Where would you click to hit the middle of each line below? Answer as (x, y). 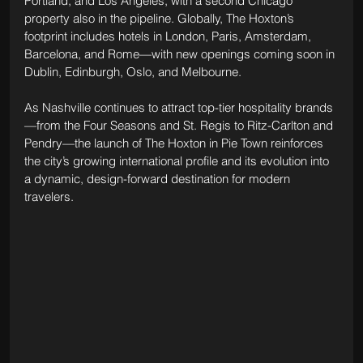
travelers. (49, 197)
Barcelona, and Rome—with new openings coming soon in (181, 54)
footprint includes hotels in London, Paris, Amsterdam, (169, 36)
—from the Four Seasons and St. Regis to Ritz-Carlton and (180, 126)
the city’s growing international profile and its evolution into (178, 161)
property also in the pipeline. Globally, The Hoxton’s (160, 19)
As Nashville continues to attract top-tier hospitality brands (178, 108)
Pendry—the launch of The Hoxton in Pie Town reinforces (175, 143)
